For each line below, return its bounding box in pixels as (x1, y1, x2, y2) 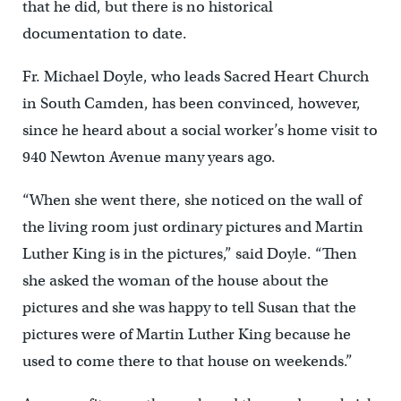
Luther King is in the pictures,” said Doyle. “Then (21, 244, 357, 264)
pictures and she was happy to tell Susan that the (21, 298, 356, 318)
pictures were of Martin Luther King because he (21, 325, 351, 345)
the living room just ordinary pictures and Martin (21, 218, 363, 237)
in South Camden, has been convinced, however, (21, 94, 361, 114)
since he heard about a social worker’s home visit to (21, 121, 378, 141)
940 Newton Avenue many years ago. (21, 148, 276, 167)
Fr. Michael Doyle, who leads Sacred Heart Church (21, 67, 369, 87)
